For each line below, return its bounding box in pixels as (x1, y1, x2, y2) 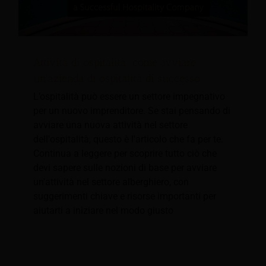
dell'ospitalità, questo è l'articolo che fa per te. (33, 134, 223, 145)
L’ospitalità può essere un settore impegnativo (33, 91, 225, 103)
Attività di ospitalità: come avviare (33, 56, 196, 69)
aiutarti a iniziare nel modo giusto (33, 205, 173, 217)
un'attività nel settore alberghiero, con (33, 176, 189, 188)
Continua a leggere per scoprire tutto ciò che (33, 148, 217, 160)
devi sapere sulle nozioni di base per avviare (33, 162, 217, 174)
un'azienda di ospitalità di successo (33, 72, 200, 85)
